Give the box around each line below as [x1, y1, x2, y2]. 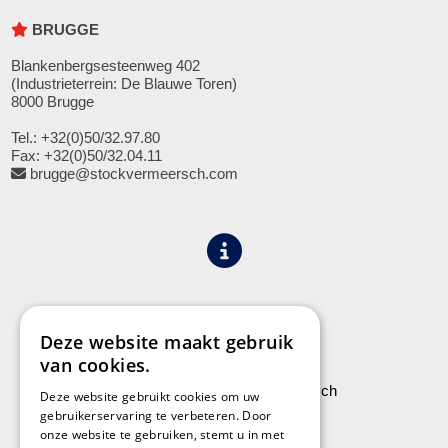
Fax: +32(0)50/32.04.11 [11, 147, 163, 165]
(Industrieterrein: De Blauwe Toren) [11, 75, 238, 93]
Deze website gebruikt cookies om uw [40, 388, 260, 405]
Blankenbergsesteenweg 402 [11, 57, 201, 75]
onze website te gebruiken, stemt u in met [40, 426, 285, 443]
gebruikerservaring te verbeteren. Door [40, 407, 272, 424]
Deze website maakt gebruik [40, 330, 294, 354]
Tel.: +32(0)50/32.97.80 [11, 129, 161, 147]
